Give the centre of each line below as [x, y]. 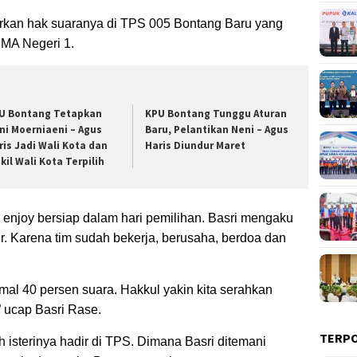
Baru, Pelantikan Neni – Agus [217, 129]
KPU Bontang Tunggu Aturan [216, 113]
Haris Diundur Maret [196, 145]
